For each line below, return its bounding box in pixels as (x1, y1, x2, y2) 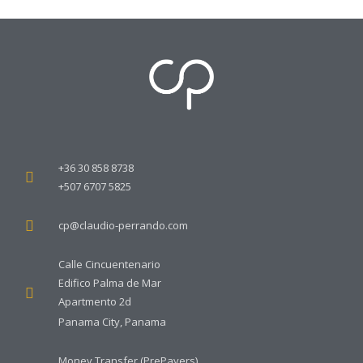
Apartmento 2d (58, 294, 131, 310)
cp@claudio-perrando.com (58, 218, 188, 233)
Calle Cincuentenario (58, 257, 160, 272)
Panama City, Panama (58, 314, 166, 330)
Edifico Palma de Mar (58, 275, 161, 291)
